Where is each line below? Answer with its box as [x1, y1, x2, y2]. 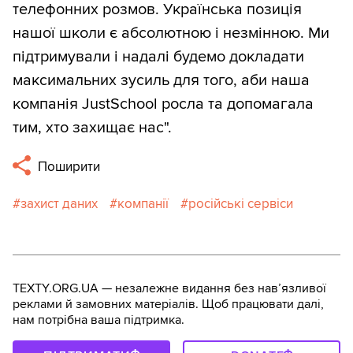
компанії [117, 195, 169, 213]
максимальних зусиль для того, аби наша [13, 71, 310, 91]
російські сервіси [188, 195, 293, 213]
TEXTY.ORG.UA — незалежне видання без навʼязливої [13, 281, 326, 297]
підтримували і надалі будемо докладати [13, 47, 304, 67]
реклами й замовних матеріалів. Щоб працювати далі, [13, 296, 324, 313]
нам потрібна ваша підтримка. [13, 312, 184, 329]
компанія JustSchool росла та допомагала [13, 95, 314, 114]
